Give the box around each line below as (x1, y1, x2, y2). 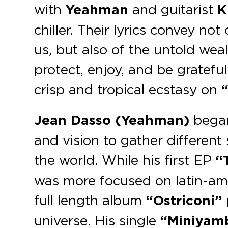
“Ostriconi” (142, 192, 222, 209)
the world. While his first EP (34, 152, 212, 168)
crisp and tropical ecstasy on (34, 81, 222, 97)
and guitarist (128, 1, 218, 17)
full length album (34, 192, 142, 208)
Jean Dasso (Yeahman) (34, 111, 190, 129)
